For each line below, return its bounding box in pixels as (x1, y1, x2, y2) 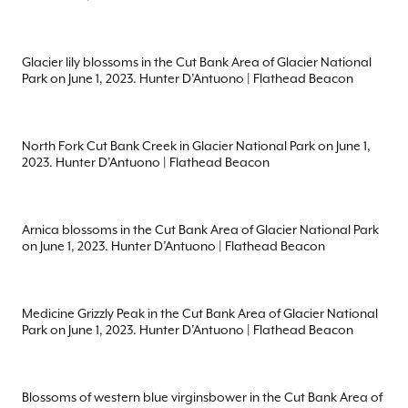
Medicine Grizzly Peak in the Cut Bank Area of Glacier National (22, 306, 378, 321)
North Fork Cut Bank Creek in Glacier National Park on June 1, (22, 138, 371, 154)
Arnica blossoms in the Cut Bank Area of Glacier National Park (22, 222, 379, 238)
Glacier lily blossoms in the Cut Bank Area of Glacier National (22, 55, 372, 70)
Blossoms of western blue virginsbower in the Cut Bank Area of (22, 390, 382, 405)
